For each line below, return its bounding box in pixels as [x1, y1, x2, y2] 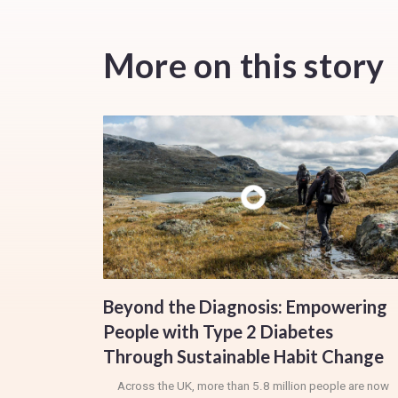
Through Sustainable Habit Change [102, 345, 384, 367]
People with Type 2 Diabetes [102, 320, 333, 342]
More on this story [102, 44, 386, 85]
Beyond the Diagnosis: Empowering [102, 295, 387, 317]
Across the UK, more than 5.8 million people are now [117, 379, 390, 394]
